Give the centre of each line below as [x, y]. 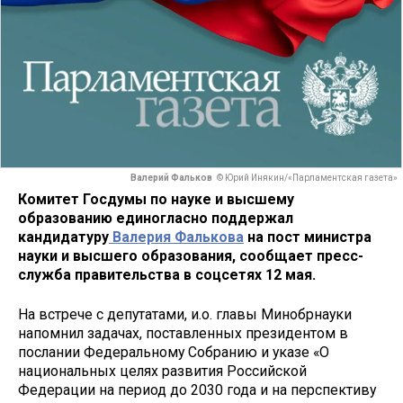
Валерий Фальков [171, 178]
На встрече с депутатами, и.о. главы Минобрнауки [185, 315]
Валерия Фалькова [176, 237]
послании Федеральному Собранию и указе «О [174, 353]
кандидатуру [63, 237]
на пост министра [308, 237]
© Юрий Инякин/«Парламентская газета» [307, 178]
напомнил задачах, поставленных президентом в [183, 334]
